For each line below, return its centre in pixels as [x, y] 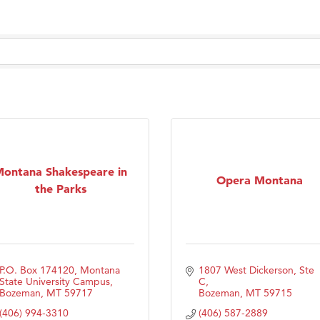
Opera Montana [260, 180]
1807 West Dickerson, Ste [256, 270]
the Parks [60, 189]
